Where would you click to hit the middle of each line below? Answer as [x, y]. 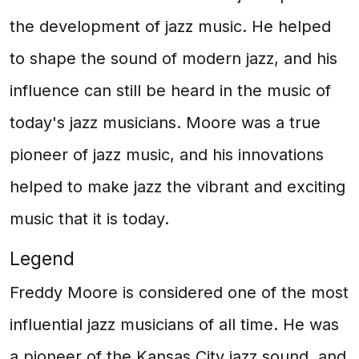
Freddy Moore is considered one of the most [179, 292]
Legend [42, 258]
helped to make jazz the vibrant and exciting [177, 187]
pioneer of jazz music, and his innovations [167, 155]
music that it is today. [89, 219]
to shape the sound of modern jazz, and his [173, 58]
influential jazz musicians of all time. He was [174, 325]
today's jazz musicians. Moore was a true [165, 123]
